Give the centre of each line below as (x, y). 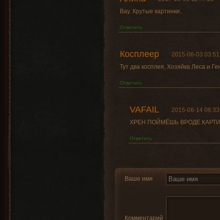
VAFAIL (144, 110)
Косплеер (139, 54)
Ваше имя (139, 179)
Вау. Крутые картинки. (150, 11)
